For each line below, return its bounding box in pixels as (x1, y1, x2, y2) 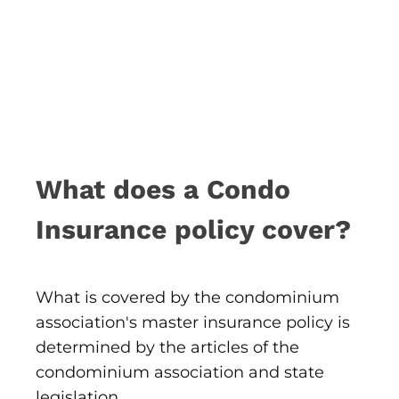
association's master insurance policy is (36, 313, 350, 333)
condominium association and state (36, 362, 324, 383)
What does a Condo (36, 174, 290, 206)
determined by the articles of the (36, 338, 299, 358)
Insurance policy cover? (36, 214, 351, 246)
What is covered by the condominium (36, 288, 339, 308)
